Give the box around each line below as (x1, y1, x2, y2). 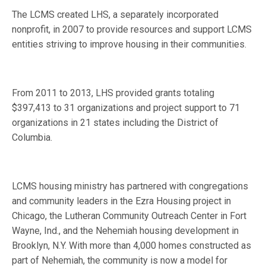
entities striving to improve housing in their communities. (12, 39, 247, 50)
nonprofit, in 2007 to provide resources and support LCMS (12, 24, 252, 35)
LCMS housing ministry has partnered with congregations (12, 180, 249, 192)
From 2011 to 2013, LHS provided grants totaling (12, 87, 215, 99)
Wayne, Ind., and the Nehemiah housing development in (12, 225, 239, 236)
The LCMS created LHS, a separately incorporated (12, 9, 219, 20)
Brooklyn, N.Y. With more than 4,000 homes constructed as (12, 240, 252, 251)
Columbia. (12, 132, 52, 143)
